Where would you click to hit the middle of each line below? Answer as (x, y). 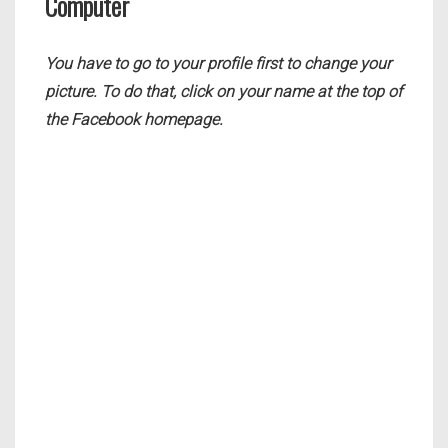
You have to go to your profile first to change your (218, 64)
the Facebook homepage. (134, 120)
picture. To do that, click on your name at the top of (223, 92)
